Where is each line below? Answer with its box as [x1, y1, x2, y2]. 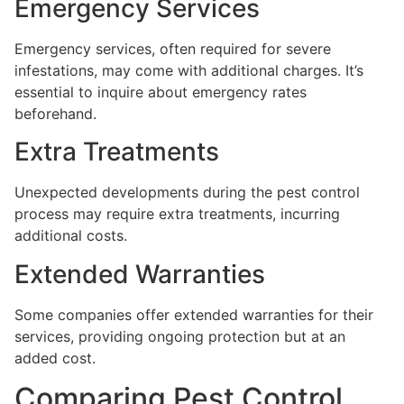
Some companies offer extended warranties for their [14, 305, 373, 324]
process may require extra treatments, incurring [14, 205, 340, 224]
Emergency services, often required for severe [14, 40, 331, 59]
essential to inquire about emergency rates [14, 83, 307, 102]
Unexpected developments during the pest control [14, 183, 360, 202]
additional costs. [14, 226, 127, 245]
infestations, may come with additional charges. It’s [14, 61, 363, 80]
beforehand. [14, 105, 96, 124]
